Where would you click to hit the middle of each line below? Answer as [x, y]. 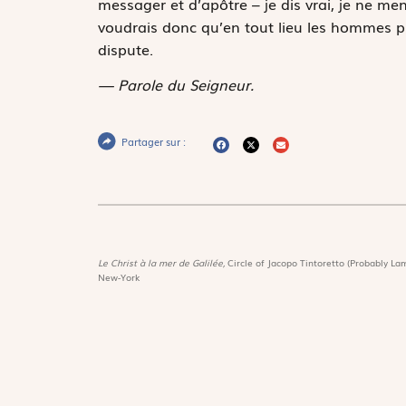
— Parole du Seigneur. [175, 85]
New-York [118, 277]
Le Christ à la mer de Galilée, [162, 263]
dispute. [125, 48]
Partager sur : [153, 142]
